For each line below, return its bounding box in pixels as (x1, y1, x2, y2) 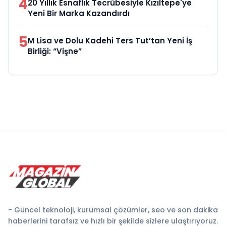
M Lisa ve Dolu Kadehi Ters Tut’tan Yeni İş (28, 35, 192, 46)
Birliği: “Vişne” (28, 46, 82, 57)
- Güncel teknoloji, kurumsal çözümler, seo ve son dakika (8, 205, 218, 215)
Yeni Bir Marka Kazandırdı (28, 8, 130, 19)
